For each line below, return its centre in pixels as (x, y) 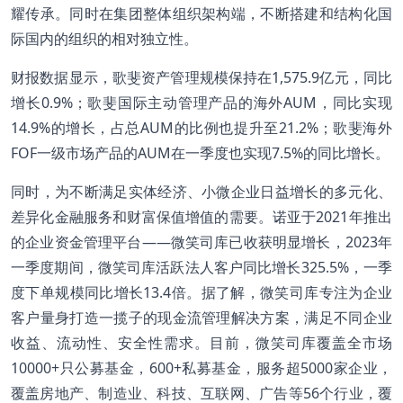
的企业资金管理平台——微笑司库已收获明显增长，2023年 (201, 242)
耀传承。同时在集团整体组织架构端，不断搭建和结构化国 (201, 13)
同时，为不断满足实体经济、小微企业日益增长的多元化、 (201, 191)
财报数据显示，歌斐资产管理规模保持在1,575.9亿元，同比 (201, 77)
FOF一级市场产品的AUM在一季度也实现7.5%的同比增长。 (200, 152)
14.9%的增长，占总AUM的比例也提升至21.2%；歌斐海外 (201, 127)
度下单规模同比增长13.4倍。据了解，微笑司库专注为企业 (201, 292)
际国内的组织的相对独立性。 (104, 38)
